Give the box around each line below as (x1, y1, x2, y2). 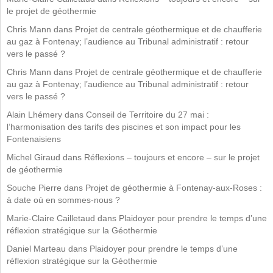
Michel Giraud (7, 152, 60, 162)
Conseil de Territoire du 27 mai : (86, 110, 209, 119)
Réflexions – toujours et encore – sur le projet (84, 152, 260, 162)
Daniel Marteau (7, 244, 66, 253)
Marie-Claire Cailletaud (7, 213, 95, 223)
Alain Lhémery (7, 110, 62, 119)
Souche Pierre (7, 183, 62, 193)
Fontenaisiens (7, 134, 61, 144)
